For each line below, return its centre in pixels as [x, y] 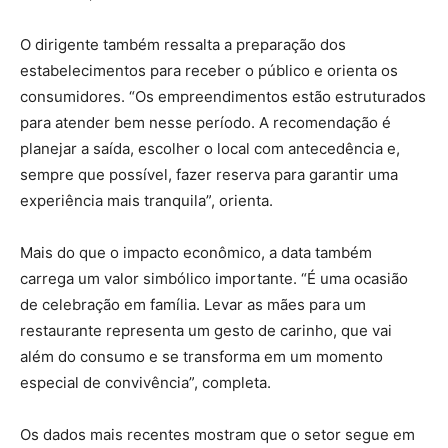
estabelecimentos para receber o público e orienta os [209, 70]
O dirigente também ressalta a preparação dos [183, 44]
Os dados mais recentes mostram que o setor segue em [217, 434]
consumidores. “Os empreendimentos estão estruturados [223, 96]
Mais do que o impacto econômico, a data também [196, 252]
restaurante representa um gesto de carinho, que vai [206, 330]
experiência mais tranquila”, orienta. [146, 200]
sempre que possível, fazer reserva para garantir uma [209, 174]
